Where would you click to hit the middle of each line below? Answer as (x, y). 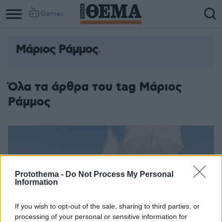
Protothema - (40, 174)
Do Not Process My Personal (119, 174)
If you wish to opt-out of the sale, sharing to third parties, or (107, 206)
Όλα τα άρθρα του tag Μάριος (95, 87)
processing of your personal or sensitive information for (101, 217)
